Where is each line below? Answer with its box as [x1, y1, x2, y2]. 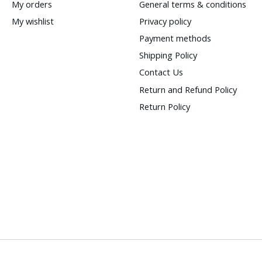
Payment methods [139, 32, 211, 44]
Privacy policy [139, 15, 191, 27]
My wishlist [11, 15, 54, 27]
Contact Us [139, 66, 183, 78]
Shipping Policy [139, 49, 197, 61]
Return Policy [139, 100, 190, 112]
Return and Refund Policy [139, 83, 237, 95]
